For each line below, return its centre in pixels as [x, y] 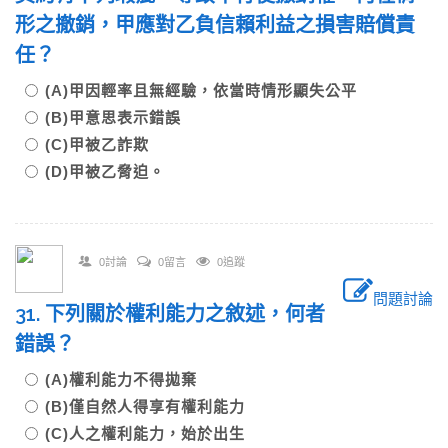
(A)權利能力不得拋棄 [129, 379]
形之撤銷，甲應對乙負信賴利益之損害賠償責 [215, 25]
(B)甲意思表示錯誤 [121, 117]
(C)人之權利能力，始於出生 [153, 433]
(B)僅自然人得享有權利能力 [153, 406]
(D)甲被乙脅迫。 [105, 171]
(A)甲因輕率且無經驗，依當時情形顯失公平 [209, 90]
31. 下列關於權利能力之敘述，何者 [170, 314]
